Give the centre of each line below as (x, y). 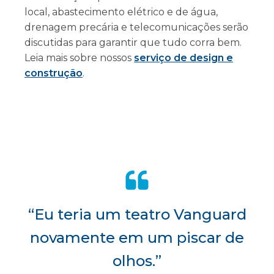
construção (54, 73)
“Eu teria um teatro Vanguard (137, 215)
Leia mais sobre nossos (79, 58)
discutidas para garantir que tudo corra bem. (133, 43)
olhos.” (137, 261)
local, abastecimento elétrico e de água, (121, 12)
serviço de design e (183, 58)
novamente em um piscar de (137, 238)
